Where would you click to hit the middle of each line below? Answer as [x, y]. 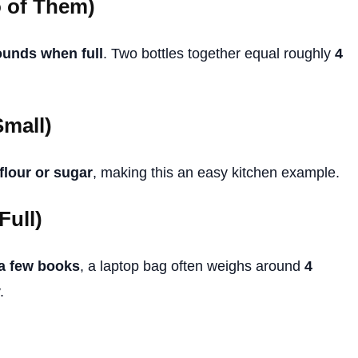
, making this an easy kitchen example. [216, 172]
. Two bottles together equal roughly [219, 53]
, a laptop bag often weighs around [192, 266]
